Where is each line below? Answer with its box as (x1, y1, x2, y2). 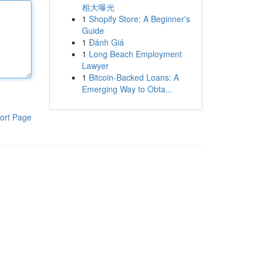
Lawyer (81, 60, 109, 71)
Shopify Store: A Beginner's (88, 13, 190, 25)
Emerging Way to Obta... (81, 83, 173, 95)
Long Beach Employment (88, 48, 182, 60)
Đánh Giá (88, 36, 124, 48)
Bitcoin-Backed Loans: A (88, 71, 179, 83)
